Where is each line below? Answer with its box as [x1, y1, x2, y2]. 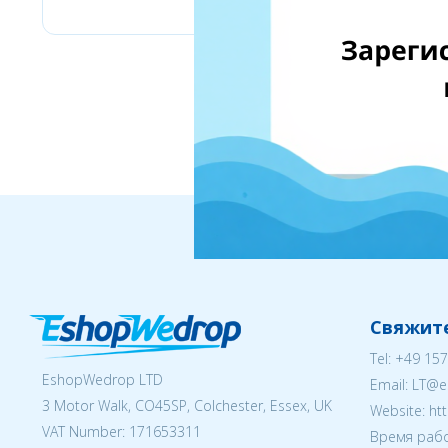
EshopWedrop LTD [42, 370, 163, 389]
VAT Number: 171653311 [42, 422, 201, 441]
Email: [369, 375, 412, 394]
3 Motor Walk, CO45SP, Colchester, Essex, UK [42, 396, 332, 415]
